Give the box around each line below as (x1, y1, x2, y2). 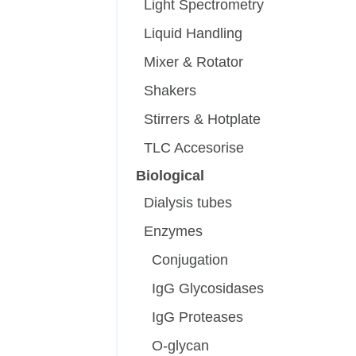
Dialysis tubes (144, 195, 233, 211)
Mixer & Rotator (144, 54, 244, 71)
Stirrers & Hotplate (144, 111, 261, 128)
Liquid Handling (144, 25, 243, 42)
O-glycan (152, 338, 210, 354)
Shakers (144, 83, 197, 99)
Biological (136, 168, 205, 184)
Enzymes (144, 223, 203, 240)
